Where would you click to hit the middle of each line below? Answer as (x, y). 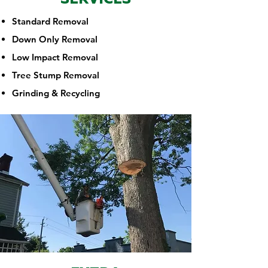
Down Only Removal (55, 39)
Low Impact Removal (55, 57)
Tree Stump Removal (56, 75)
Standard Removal (50, 21)
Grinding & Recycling (56, 93)
